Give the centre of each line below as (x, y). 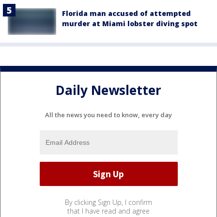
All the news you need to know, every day (108, 115)
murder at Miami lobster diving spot (130, 23)
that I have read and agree (108, 211)
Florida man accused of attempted (126, 13)
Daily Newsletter (108, 90)
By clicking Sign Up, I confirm (108, 202)
